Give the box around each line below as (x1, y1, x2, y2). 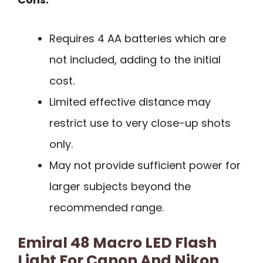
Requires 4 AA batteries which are (49, 31, 226, 46)
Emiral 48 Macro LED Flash (18, 232, 217, 254)
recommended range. (49, 200, 164, 215)
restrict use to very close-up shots (49, 116, 231, 131)
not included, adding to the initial (49, 52, 221, 68)
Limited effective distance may (49, 95, 211, 110)
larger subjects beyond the (49, 179, 191, 194)
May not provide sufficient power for (49, 158, 241, 173)
